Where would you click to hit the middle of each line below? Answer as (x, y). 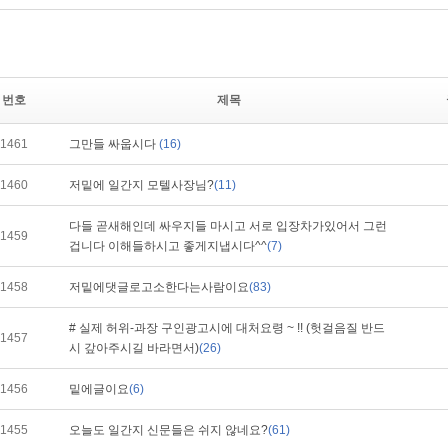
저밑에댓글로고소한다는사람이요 (159, 287)
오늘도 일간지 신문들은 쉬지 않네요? (168, 430)
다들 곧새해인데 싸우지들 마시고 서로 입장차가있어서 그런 (228, 226)
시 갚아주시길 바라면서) (134, 348)
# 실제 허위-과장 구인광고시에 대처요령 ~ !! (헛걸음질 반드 (227, 328)
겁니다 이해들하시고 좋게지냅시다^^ (168, 246)
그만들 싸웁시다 (114, 144)
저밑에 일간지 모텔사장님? (141, 185)
